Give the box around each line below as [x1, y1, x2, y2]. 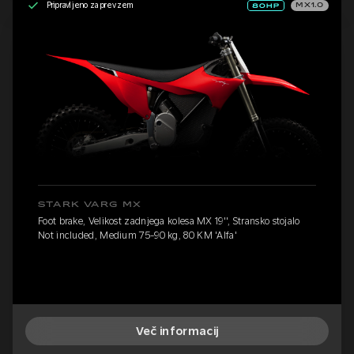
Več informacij [135, 324, 219, 337]
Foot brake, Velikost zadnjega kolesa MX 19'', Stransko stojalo [38, 215, 300, 227]
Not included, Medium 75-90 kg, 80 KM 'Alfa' [38, 229, 237, 241]
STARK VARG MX [38, 200, 142, 209]
